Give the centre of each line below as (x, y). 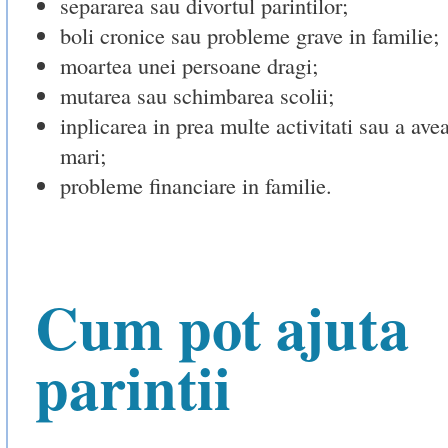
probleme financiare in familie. (195, 185)
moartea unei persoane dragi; (188, 65)
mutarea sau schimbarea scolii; (196, 95)
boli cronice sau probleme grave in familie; (249, 35)
